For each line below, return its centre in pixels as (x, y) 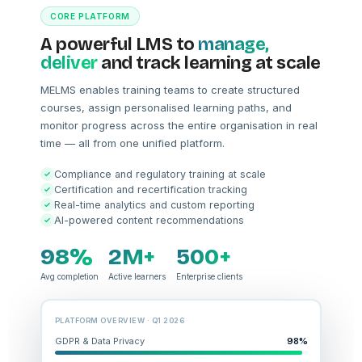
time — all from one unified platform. (133, 143)
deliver (69, 63)
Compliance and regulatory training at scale (160, 174)
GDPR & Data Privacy (99, 341)
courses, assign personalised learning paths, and (166, 107)
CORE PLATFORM (90, 16)
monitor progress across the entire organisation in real (179, 125)
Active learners (137, 276)
